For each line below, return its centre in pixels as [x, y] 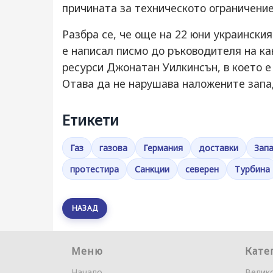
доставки [218, 148]
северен [202, 169]
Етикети [90, 120]
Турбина [252, 169]
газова [113, 148]
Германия [163, 148]
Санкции [152, 169]
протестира [94, 169]
